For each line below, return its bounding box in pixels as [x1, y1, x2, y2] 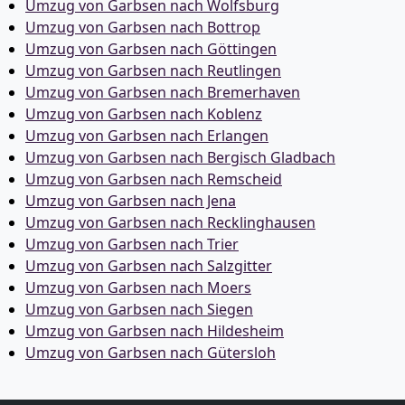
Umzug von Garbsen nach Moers [25, 278, 251, 297]
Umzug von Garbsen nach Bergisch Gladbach [25, 147, 335, 167]
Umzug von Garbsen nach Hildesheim [25, 321, 284, 341]
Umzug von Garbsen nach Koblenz [25, 104, 262, 124]
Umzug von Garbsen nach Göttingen [25, 39, 277, 59]
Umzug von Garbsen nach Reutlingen [25, 61, 281, 80]
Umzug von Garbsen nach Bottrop [25, 17, 260, 37]
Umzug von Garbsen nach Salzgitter [25, 256, 272, 276]
